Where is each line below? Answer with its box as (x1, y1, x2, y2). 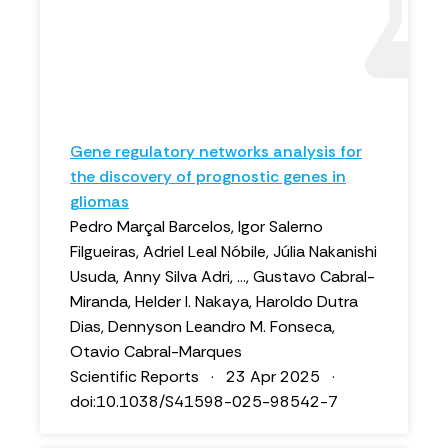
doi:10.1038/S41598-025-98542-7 (70, 391, 338, 412)
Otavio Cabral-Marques (70, 341, 242, 362)
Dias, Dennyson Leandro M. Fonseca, (70, 316, 335, 337)
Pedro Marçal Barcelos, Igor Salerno (70, 216, 323, 237)
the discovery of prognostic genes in (70, 166, 346, 187)
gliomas (70, 191, 129, 212)
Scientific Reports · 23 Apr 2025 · (70, 366, 343, 387)
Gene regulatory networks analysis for (70, 141, 362, 162)
